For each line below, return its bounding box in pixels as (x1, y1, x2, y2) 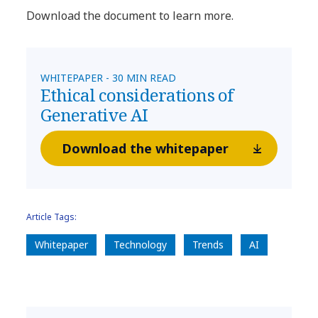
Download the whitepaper (61, 140, 229, 158)
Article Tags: (26, 211, 77, 224)
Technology (114, 238, 168, 252)
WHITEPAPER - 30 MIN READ (40, 71, 177, 85)
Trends (192, 238, 224, 252)
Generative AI (40, 103, 148, 127)
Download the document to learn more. (26, 8, 234, 24)
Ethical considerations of (40, 83, 234, 107)
